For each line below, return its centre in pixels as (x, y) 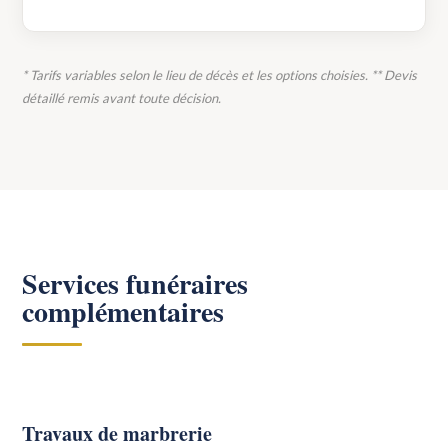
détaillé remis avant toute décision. (122, 98)
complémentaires (123, 311)
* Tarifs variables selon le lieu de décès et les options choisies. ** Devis (220, 75)
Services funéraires (135, 283)
